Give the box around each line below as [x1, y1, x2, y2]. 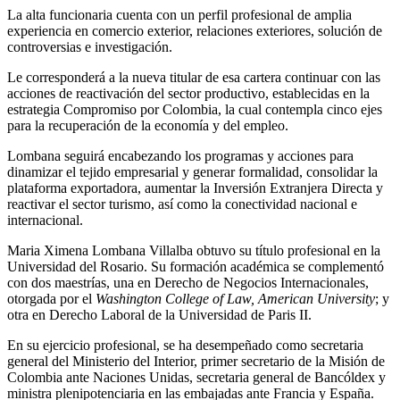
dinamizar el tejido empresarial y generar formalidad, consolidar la [7, 163, 378, 179]
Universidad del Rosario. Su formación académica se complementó [7, 258, 384, 274]
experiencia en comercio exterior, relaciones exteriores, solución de [7, 22, 382, 38]
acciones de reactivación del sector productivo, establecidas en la [7, 85, 370, 101]
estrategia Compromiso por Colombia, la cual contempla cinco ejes [7, 101, 382, 117]
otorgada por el [7, 290, 96, 306]
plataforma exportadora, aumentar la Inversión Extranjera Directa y [7, 179, 383, 196]
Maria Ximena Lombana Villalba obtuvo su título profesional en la [7, 242, 380, 258]
